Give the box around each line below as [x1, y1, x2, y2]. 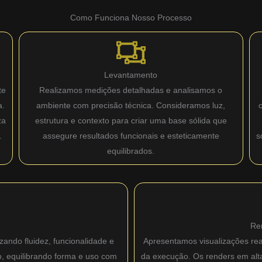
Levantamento [104, 70, 158, 80]
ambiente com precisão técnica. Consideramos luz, [36, 101, 226, 111]
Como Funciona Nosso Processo [70, 13, 192, 23]
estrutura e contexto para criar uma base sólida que [35, 116, 227, 126]
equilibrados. [107, 146, 155, 156]
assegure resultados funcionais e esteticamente [42, 131, 219, 141]
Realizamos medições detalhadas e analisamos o [39, 85, 223, 95]
